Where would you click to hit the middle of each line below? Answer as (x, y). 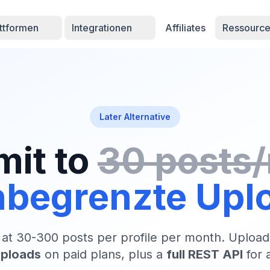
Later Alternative (135, 117)
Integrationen (103, 28)
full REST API (205, 254)
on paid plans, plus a (104, 254)
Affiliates (186, 28)
